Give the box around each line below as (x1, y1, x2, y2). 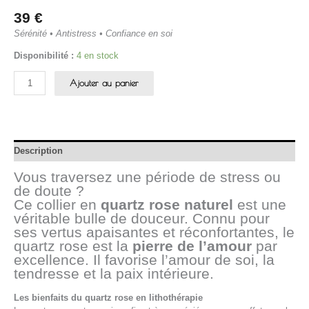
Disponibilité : (14, 50, 74, 61)
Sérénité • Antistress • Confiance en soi (14, 28, 172, 39)
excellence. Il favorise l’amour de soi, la (14, 252, 275, 268)
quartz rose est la (14, 238, 132, 255)
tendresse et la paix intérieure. (14, 266, 214, 282)
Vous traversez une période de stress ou (14, 169, 281, 186)
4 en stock (77, 50, 119, 61)
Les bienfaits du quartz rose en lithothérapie (14, 292, 203, 303)
